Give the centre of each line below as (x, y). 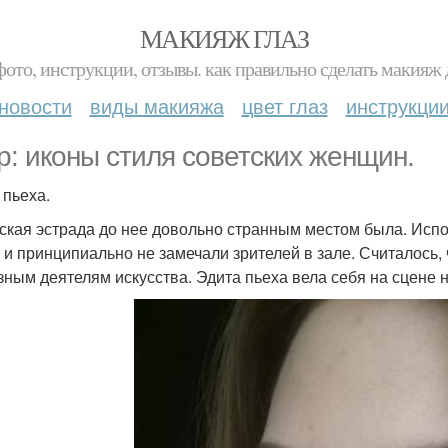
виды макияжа (156, 105)
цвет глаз (284, 105)
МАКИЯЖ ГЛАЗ (224, 38)
